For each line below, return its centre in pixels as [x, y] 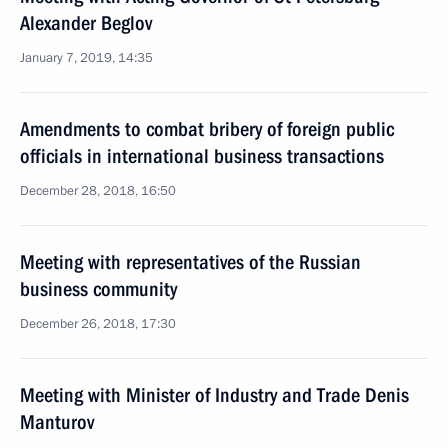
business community [98, 289]
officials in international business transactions [202, 156]
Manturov [57, 422]
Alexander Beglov [86, 23]
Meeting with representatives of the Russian [190, 262]
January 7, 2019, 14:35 [86, 58]
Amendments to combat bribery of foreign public [207, 129]
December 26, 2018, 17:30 [98, 324]
